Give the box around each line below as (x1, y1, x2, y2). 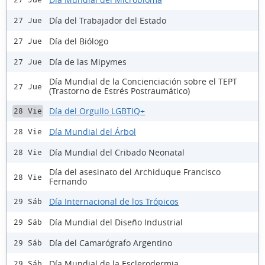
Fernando (49, 176, 87, 188)
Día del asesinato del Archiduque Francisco (49, 166, 221, 178)
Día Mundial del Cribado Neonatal (49, 146, 185, 158)
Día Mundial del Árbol (49, 125, 136, 137)
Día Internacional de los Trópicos (49, 195, 179, 207)
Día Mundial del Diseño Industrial (49, 216, 183, 228)
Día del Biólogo (49, 35, 108, 47)
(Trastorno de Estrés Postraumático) (49, 85, 190, 97)
